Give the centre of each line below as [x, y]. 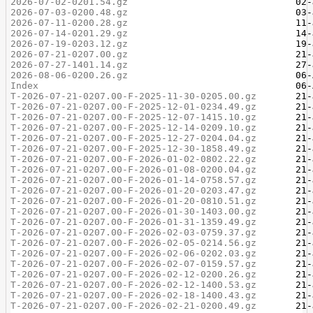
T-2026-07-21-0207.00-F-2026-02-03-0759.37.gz [134, 232]
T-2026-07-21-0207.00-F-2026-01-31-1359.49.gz [134, 222]
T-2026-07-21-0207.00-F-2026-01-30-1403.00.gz [134, 211]
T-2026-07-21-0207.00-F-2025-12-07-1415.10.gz [134, 117]
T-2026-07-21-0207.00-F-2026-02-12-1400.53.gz [134, 285]
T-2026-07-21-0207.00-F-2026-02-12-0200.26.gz [134, 274]
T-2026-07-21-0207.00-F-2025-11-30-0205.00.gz [134, 96]
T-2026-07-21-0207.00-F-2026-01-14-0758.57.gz [134, 180]
